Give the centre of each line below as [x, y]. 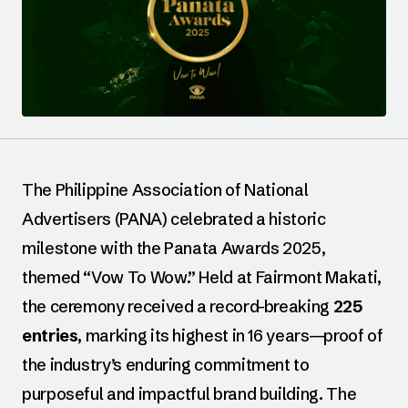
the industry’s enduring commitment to [166, 364]
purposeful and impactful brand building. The [189, 393]
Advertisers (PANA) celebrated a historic [174, 219]
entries [50, 335]
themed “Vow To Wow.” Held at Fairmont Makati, [202, 277]
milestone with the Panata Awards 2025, [174, 248]
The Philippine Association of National [165, 189]
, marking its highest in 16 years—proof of [230, 335]
